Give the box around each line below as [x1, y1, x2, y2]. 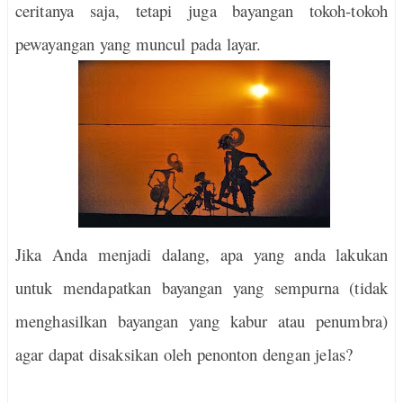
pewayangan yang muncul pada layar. [15, 32, 268, 55]
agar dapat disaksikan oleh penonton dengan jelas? [15, 343, 353, 365]
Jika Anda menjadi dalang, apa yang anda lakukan [15, 243, 388, 265]
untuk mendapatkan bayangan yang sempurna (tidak [15, 276, 388, 299]
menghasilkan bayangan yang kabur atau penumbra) [15, 309, 388, 332]
